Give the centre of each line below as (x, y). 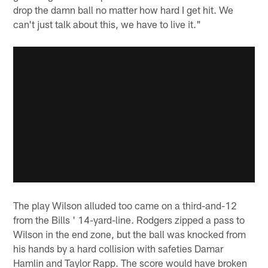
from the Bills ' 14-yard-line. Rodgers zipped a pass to (129, 220)
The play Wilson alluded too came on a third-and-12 (125, 205)
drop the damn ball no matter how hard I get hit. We (124, 9)
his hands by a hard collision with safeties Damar (118, 249)
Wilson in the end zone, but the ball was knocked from (130, 234)
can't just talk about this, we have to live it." (107, 24)
